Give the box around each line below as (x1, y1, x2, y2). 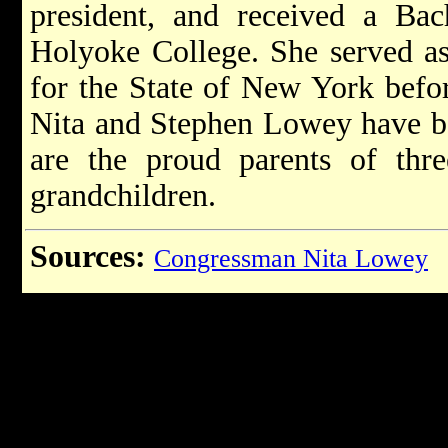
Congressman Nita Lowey (154, 243, 428, 273)
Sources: (30, 238, 146, 274)
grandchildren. (30, 177, 216, 213)
